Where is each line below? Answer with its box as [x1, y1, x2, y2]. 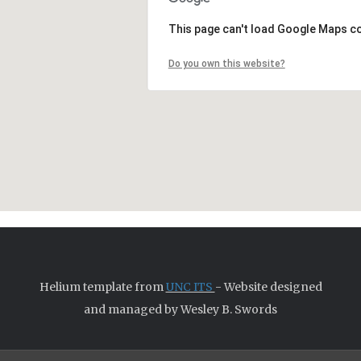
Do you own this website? [168, 58, 285, 69]
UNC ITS [165, 280, 215, 294]
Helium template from [39, 280, 166, 294]
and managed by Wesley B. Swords [84, 302, 277, 317]
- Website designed [214, 280, 322, 294]
